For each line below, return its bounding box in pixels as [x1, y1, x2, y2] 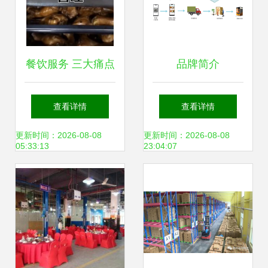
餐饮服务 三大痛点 [25, 58, 115, 70]
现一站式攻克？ [32, 130, 108, 142]
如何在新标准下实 [27, 94, 113, 106]
